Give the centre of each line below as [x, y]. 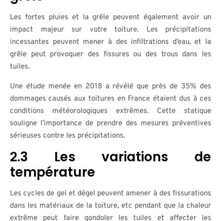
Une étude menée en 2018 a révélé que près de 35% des [110, 87]
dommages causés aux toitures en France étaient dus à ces [110, 99]
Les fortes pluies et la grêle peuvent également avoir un [110, 18]
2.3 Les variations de [110, 157]
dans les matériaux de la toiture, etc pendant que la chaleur [110, 206]
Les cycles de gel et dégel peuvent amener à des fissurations [110, 194]
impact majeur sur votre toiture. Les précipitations [110, 30]
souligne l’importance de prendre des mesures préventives [110, 124]
